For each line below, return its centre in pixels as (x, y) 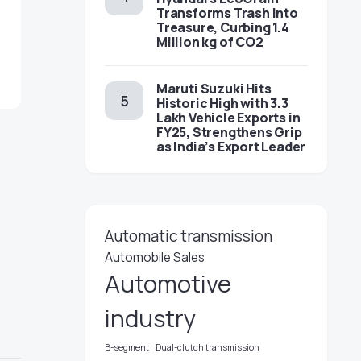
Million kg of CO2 (210, 42)
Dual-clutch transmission (207, 347)
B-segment (127, 347)
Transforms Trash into (227, 13)
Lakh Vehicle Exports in (228, 118)
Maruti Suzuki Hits (214, 89)
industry (150, 318)
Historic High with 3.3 (222, 103)
